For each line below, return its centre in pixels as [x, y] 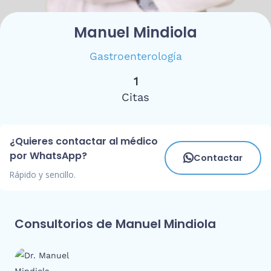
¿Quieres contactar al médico [84, 142]
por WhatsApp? [48, 156]
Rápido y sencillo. [43, 175]
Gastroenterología [135, 57]
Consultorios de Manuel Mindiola [115, 224]
